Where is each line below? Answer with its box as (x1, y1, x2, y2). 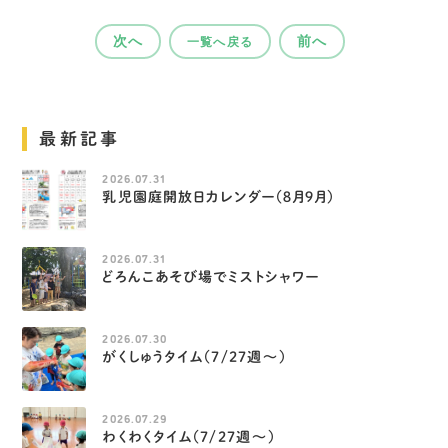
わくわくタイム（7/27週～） (102, 430, 277, 445)
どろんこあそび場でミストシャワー (102, 270, 320, 285)
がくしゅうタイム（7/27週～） (102, 350, 288, 365)
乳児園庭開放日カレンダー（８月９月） (102, 190, 336, 205)
